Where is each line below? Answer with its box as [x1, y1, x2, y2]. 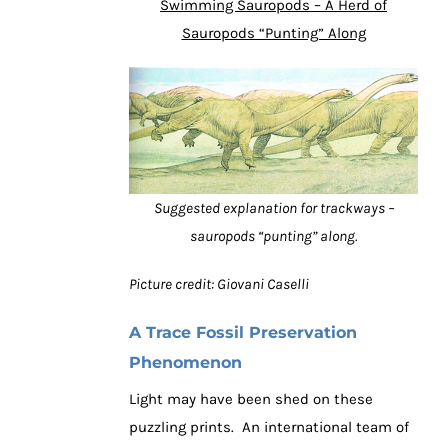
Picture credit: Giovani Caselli [129, 275, 309, 294]
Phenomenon [129, 353, 242, 373]
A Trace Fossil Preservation [129, 323, 357, 343]
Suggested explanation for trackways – [153, 199, 394, 218]
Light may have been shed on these [129, 390, 373, 409]
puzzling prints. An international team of [129, 418, 409, 437]
